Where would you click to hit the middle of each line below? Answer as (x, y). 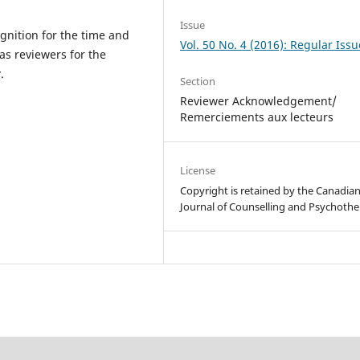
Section (198, 82)
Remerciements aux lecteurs (257, 117)
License (198, 171)
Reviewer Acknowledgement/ (259, 101)
